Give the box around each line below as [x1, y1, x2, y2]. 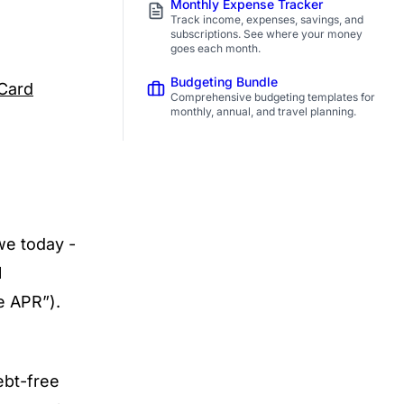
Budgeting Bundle [170, 73, 278, 89]
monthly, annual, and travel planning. [170, 104, 356, 118]
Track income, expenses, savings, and [170, 12, 363, 26]
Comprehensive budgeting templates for [170, 89, 375, 104]
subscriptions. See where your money [170, 26, 363, 41]
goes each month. [170, 41, 261, 55]
